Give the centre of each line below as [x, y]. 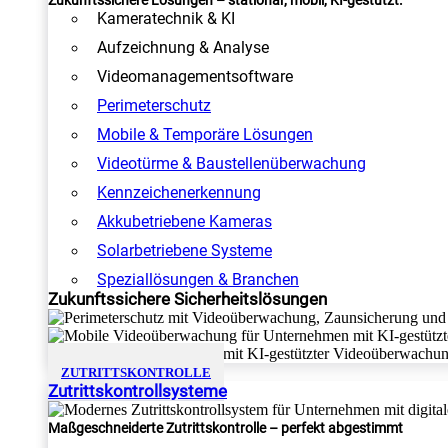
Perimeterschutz [154, 105]
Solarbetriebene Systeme [184, 250]
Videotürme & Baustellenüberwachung [231, 163]
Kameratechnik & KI [166, 18]
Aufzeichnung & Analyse [183, 47]
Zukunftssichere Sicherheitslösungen [187, 299]
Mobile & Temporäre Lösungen [205, 134]
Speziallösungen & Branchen [198, 279]
